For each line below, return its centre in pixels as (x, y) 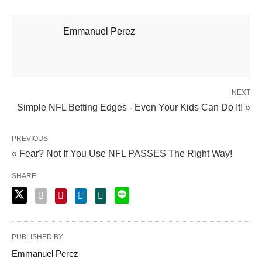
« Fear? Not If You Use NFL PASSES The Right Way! (122, 154)
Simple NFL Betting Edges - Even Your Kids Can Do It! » (134, 108)
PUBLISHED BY (37, 237)
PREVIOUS (30, 139)
